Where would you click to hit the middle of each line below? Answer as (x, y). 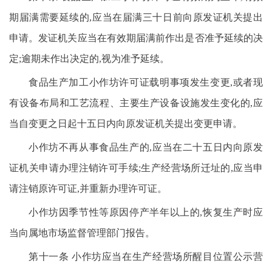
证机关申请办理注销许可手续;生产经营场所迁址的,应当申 (136, 168)
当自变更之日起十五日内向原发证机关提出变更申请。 (126, 124)
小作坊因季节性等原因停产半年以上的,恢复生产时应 (146, 212)
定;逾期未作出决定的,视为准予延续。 (89, 59)
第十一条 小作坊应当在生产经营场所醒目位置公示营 (146, 257)
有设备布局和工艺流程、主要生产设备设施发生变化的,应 (136, 103)
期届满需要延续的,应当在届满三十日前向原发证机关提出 (136, 17)
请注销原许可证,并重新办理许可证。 (88, 189)
